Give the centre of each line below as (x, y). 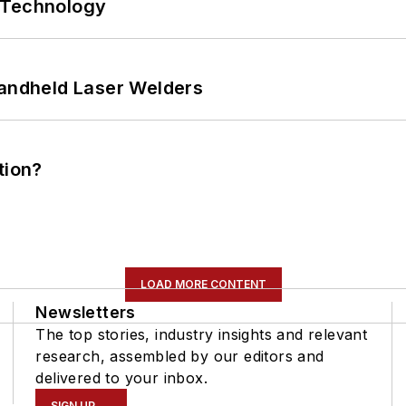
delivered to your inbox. (121, 378)
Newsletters (86, 312)
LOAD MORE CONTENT (203, 284)
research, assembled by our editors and (180, 356)
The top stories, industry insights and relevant (202, 334)
